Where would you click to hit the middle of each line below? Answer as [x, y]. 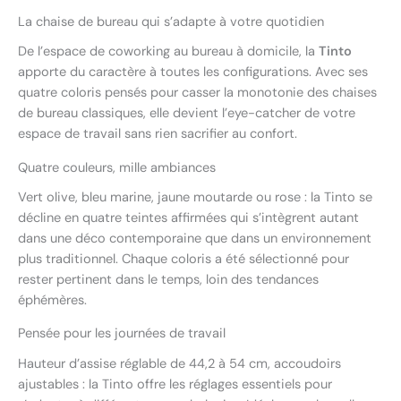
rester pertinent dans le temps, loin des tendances [168, 279]
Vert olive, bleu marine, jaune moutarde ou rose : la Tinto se [195, 197]
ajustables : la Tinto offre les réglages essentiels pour [175, 384]
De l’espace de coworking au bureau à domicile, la [168, 52]
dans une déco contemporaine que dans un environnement [195, 238]
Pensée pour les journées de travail [122, 334]
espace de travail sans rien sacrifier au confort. [158, 134]
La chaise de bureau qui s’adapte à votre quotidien [171, 21]
